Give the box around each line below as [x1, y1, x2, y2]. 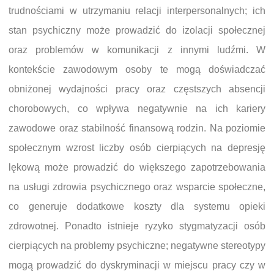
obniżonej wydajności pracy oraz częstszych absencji [9, 84, 265, 95]
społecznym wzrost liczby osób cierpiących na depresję [9, 143, 265, 154]
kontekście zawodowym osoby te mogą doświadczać [9, 64, 265, 75]
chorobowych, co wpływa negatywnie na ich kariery [9, 103, 265, 114]
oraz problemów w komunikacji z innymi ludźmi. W [9, 45, 265, 56]
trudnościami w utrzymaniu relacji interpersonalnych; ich [9, 6, 265, 17]
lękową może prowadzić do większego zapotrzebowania [9, 162, 265, 173]
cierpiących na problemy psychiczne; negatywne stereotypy [9, 240, 265, 251]
